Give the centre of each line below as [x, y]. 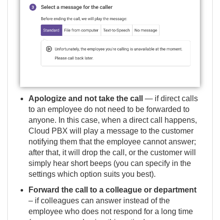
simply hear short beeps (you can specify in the [110, 164]
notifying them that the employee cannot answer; [112, 142]
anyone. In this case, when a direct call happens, [113, 120]
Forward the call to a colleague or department [112, 190]
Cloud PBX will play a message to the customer [111, 131]
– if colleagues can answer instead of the [99, 201]
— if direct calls [170, 99]
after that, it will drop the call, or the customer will [112, 153]
